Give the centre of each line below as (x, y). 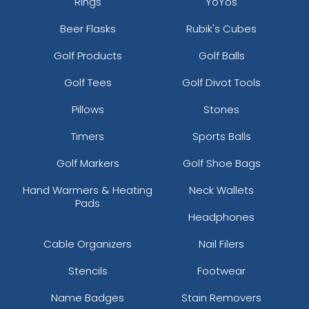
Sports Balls (221, 136)
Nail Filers (221, 243)
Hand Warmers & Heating (88, 190)
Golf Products (88, 55)
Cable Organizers (88, 243)
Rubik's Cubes (221, 28)
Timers (88, 136)
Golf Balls (221, 55)
